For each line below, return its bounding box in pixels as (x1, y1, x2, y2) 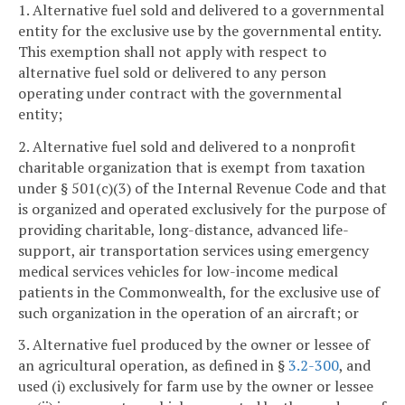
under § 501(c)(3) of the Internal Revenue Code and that (18, 177, 387, 198)
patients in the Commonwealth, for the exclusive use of (18, 281, 380, 302)
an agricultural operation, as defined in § (18, 355, 288, 376)
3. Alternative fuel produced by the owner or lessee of (18, 334, 370, 355)
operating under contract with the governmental (18, 82, 342, 103)
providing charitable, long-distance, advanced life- (18, 219, 349, 240)
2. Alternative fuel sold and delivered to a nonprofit (18, 136, 356, 156)
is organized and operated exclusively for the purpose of (18, 198, 386, 219)
